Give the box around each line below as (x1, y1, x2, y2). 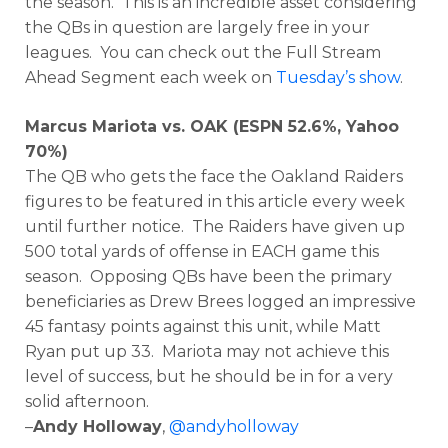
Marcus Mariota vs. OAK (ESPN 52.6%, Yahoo (25, 117, 399, 136)
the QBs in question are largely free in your (25, 18, 370, 37)
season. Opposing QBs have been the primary (25, 267, 392, 286)
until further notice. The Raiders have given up (25, 217, 405, 236)
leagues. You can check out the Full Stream (25, 43, 381, 62)
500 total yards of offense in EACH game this (25, 242, 379, 261)
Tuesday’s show (276, 68, 400, 87)
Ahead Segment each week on (25, 68, 276, 87)
